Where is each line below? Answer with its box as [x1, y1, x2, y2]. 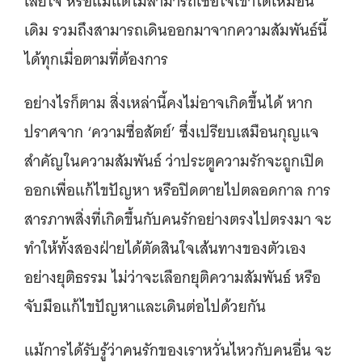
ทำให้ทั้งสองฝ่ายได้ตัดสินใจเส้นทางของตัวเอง [24, 234, 306, 262]
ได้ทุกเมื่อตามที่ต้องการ [24, 45, 168, 73]
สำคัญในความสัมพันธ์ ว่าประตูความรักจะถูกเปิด [24, 147, 324, 175]
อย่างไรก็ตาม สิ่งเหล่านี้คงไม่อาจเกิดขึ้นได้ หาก [24, 89, 313, 116]
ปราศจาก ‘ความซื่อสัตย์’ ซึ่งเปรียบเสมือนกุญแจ [24, 118, 319, 145]
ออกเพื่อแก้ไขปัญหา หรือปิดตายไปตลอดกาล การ [24, 176, 330, 204]
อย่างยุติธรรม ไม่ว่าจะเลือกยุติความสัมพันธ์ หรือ [24, 263, 321, 291]
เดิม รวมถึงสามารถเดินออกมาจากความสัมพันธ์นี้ [24, 16, 327, 44]
